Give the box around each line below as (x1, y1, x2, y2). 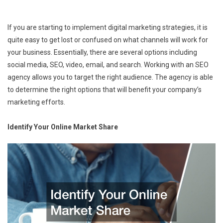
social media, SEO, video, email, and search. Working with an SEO (7, 60, 209, 69)
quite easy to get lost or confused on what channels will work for (7, 35, 208, 44)
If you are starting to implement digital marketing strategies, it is (7, 23, 208, 31)
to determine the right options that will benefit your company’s (7, 85, 202, 94)
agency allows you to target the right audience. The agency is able (7, 73, 213, 81)
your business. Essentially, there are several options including (7, 48, 197, 56)
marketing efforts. (7, 98, 65, 106)
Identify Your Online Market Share (7, 122, 118, 131)
